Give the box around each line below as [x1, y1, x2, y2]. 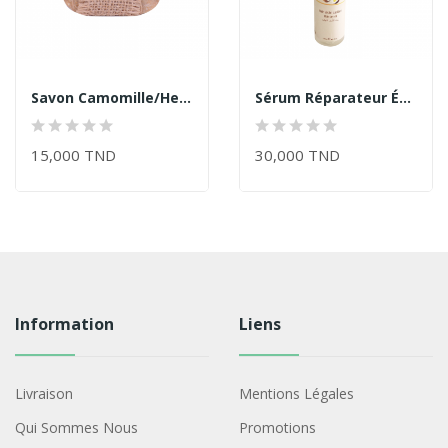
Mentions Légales [238, 383, 354, 403]
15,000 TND [31, 144, 116, 165]
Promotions [238, 417, 316, 437]
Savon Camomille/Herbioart [179, 87, 191, 107]
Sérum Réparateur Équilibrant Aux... [399, 87, 411, 107]
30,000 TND [255, 144, 340, 165]
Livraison [14, 383, 73, 403]
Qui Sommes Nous [14, 417, 138, 437]
